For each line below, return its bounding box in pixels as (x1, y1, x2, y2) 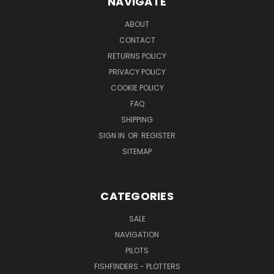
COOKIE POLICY (110, 82, 164, 93)
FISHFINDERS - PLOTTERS (94, 261, 180, 272)
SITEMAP (122, 146, 152, 157)
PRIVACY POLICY (108, 66, 166, 77)
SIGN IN (98, 130, 127, 141)
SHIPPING (121, 114, 153, 125)
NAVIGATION (115, 229, 159, 240)
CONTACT (119, 34, 155, 45)
